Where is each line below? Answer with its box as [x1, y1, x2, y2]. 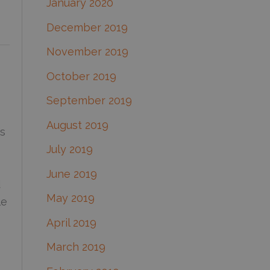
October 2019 [46, 69, 116, 83]
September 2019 [46, 94, 132, 107]
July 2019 [46, 143, 93, 156]
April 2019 [46, 216, 96, 229]
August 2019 [46, 118, 108, 131]
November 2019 [46, 45, 128, 58]
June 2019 [46, 167, 97, 180]
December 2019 [46, 20, 128, 34]
